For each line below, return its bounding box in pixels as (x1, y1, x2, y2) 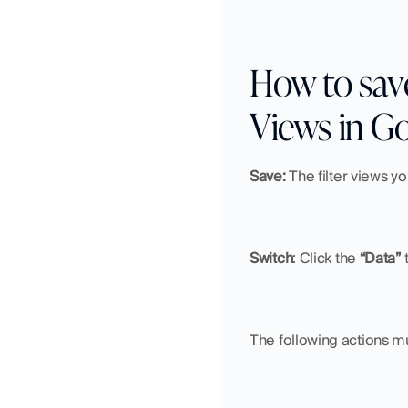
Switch (250, 249, 293, 269)
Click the (299, 249, 360, 269)
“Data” (359, 249, 401, 269)
